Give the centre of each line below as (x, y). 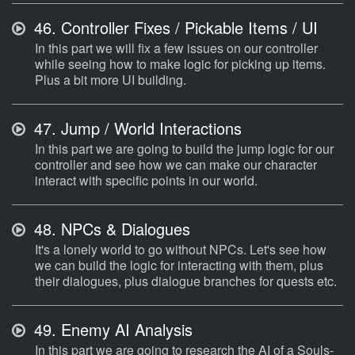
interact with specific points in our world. (146, 181)
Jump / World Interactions (149, 128)
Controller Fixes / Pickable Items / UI (187, 28)
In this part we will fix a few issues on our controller (176, 48)
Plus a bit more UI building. (111, 80)
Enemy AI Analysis (124, 330)
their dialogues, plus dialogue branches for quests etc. (186, 281)
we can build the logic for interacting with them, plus (179, 265)
